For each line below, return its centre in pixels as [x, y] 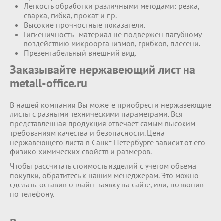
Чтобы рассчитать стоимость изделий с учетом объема [103, 166]
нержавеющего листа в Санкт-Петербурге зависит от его [108, 142]
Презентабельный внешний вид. [80, 53]
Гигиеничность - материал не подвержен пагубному [112, 34]
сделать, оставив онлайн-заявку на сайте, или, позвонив [107, 184]
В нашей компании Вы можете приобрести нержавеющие [110, 105]
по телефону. [32, 194]
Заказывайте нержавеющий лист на [103, 69]
